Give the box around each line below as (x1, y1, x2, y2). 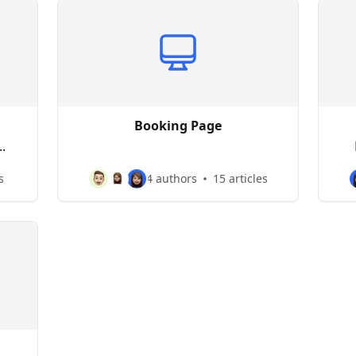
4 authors (145, 171, 197, 186)
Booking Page (134, 117, 222, 134)
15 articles (212, 171, 268, 186)
